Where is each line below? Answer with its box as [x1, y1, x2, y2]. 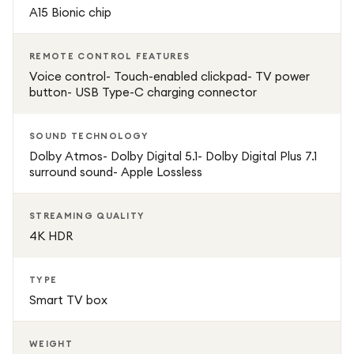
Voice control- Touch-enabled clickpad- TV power [29, 69, 310, 84]
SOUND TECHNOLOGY [29, 130, 149, 141]
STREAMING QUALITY [29, 210, 145, 221]
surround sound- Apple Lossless [29, 164, 202, 179]
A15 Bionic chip [29, 5, 111, 20]
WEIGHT [29, 338, 73, 349]
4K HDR [29, 228, 73, 243]
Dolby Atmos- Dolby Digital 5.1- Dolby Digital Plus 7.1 [29, 149, 317, 164]
